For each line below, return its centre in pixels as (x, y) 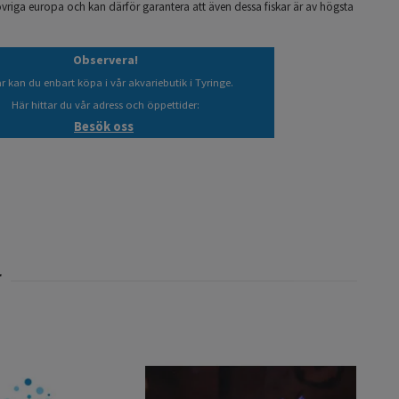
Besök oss (104, 126)
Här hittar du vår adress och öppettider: (105, 104)
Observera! (105, 59)
